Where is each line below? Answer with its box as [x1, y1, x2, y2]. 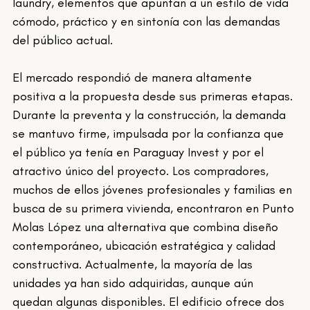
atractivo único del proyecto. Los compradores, [12, 163, 273, 179]
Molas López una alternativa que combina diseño [12, 219, 282, 235]
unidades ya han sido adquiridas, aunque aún [12, 275, 257, 291]
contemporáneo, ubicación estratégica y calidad [12, 238, 280, 254]
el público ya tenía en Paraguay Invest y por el [12, 145, 268, 161]
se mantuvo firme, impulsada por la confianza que [12, 126, 288, 142]
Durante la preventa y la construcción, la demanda [12, 107, 290, 123]
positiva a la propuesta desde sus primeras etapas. [12, 89, 297, 104]
